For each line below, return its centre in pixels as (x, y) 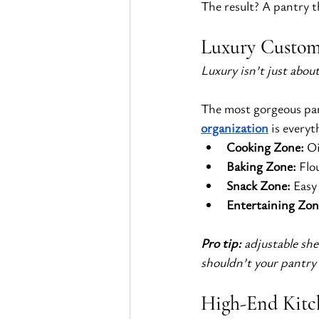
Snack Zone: (258, 185)
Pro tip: (221, 243)
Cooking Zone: (265, 147)
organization (235, 128)
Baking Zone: (261, 166)
